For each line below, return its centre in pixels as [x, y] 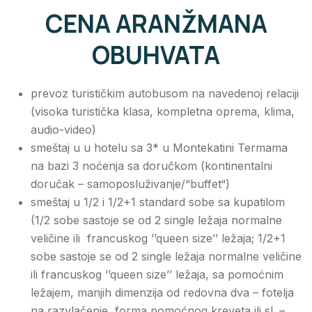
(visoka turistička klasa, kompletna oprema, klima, [163, 112]
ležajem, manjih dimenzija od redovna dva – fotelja [162, 293]
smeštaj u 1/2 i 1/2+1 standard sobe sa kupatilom [158, 202]
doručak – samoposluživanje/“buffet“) [130, 184]
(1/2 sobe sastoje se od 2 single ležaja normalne [156, 220]
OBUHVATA [156, 55]
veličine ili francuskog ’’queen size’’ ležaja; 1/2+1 [158, 239]
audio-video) [63, 130]
